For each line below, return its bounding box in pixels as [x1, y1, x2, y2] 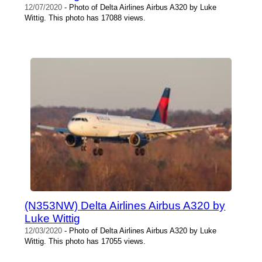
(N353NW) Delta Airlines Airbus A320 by [25, 199, 226, 212]
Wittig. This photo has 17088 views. [25, 13, 146, 23]
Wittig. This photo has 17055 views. [25, 237, 146, 246]
